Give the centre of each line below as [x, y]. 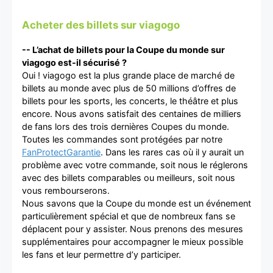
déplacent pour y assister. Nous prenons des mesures [133, 229]
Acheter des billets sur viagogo [101, 25]
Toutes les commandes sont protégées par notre [122, 139]
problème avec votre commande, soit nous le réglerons [135, 165]
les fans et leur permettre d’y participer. [101, 254]
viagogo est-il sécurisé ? [74, 62]
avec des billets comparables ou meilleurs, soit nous [129, 177]
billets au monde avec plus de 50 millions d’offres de [129, 88]
